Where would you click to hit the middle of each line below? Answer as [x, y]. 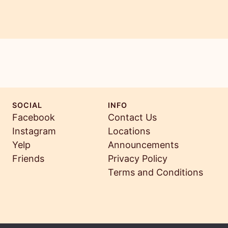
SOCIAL [27, 105]
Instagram [34, 131]
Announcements [143, 145]
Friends [28, 159]
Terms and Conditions [155, 173]
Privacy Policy [138, 159]
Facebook [34, 118]
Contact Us [132, 118]
